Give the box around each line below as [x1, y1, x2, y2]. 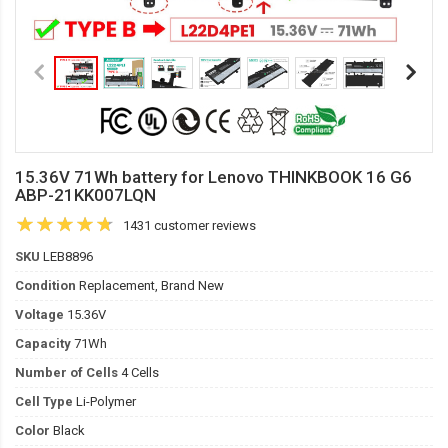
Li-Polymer [73, 394, 136, 410]
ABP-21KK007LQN [15, 185, 156, 206]
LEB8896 [40, 249, 93, 265]
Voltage [15, 307, 64, 323]
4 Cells [118, 365, 159, 381]
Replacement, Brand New [76, 278, 224, 294]
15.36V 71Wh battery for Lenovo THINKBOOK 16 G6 [15, 167, 412, 188]
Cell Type [15, 394, 73, 410]
